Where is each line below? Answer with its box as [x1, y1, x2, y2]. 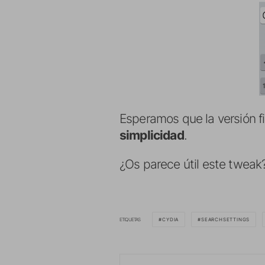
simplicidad [119, 127, 184, 143]
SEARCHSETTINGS [201, 216, 250, 222]
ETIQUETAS [119, 216, 141, 222]
